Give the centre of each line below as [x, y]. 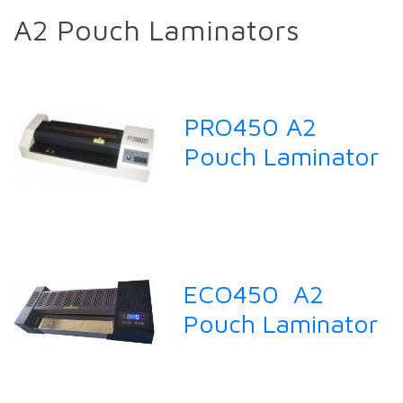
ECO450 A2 [254, 294]
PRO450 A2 [251, 127]
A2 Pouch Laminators [157, 30]
